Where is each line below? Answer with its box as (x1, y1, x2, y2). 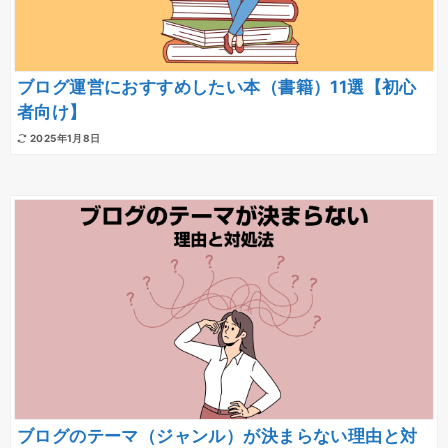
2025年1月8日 (29, 131, 101, 144)
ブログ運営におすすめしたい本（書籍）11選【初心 (17, 77, 417, 98)
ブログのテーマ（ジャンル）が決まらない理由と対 (17, 425, 418, 446)
